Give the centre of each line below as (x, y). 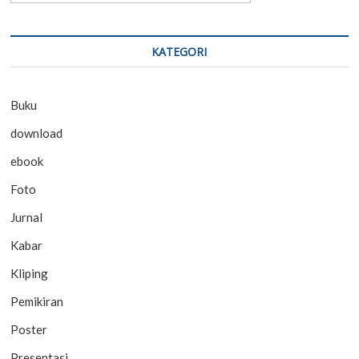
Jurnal (27, 218)
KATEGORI (179, 52)
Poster (29, 330)
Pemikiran (37, 302)
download (37, 133)
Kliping (30, 274)
